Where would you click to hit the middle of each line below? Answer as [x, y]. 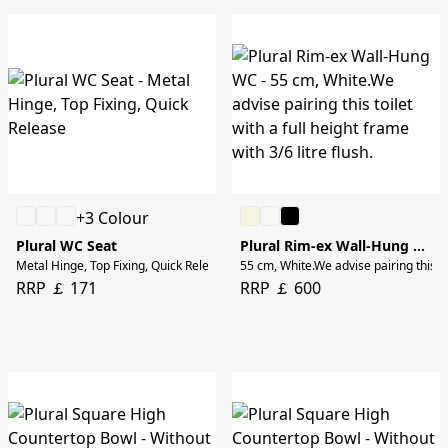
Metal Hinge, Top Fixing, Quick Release [122, 266]
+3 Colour [112, 218]
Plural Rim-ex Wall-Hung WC [419, 246]
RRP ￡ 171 [56, 288]
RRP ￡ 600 [280, 288]
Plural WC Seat [66, 246]
